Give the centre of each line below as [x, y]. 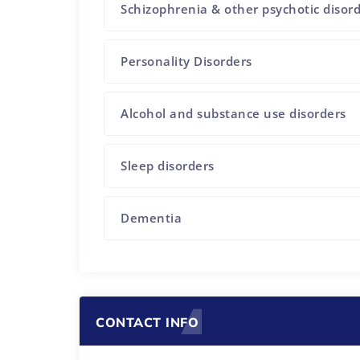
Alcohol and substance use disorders [233, 113]
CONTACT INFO [147, 323]
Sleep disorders [168, 165]
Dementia [151, 217]
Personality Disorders [186, 61]
